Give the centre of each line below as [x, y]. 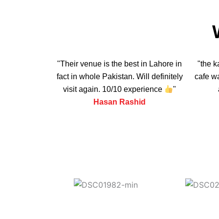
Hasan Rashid [120, 102]
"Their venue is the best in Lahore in [120, 64]
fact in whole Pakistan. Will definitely [120, 76]
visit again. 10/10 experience [113, 89]
